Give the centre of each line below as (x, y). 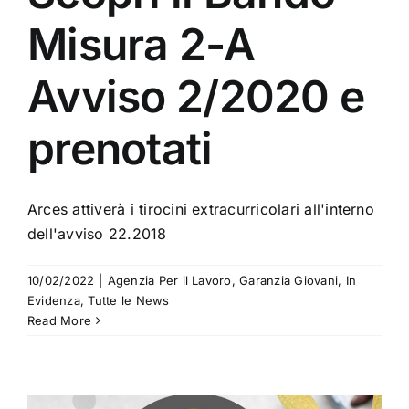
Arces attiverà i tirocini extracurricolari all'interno (201, 210)
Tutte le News (129, 301)
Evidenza (54, 301)
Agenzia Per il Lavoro (169, 281)
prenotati (120, 149)
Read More (60, 321)
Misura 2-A (141, 45)
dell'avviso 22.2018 (97, 234)
